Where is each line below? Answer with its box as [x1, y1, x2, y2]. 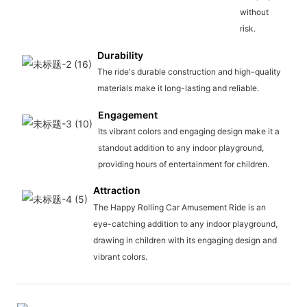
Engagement [97, 108, 158, 121]
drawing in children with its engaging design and [93, 234, 277, 245]
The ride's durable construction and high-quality [97, 66, 281, 77]
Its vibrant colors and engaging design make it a [97, 125, 280, 136]
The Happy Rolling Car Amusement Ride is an [93, 201, 266, 212]
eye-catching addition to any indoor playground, [93, 218, 278, 229]
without [239, 7, 269, 17]
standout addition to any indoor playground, [97, 142, 264, 153]
